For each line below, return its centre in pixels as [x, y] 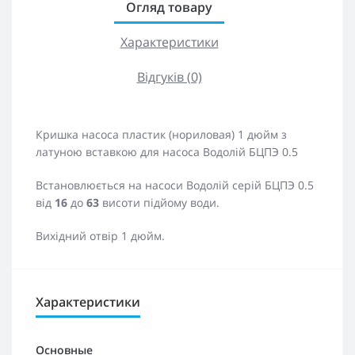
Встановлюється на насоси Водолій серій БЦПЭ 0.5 [175, 185]
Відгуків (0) [169, 77]
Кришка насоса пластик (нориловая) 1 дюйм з [161, 134]
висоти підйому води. [159, 202]
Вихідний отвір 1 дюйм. [100, 236]
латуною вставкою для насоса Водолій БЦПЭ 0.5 [167, 152]
